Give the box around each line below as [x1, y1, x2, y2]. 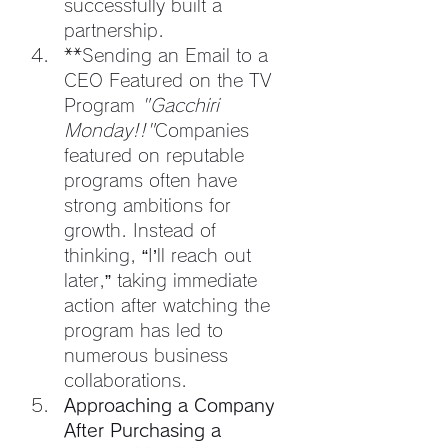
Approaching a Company [64, 396, 280, 414]
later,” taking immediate [64, 271, 263, 289]
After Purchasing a [64, 421, 227, 439]
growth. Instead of [64, 221, 222, 239]
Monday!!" [64, 121, 155, 139]
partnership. [64, 21, 164, 39]
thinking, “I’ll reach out [64, 246, 257, 264]
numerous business [64, 346, 234, 364]
